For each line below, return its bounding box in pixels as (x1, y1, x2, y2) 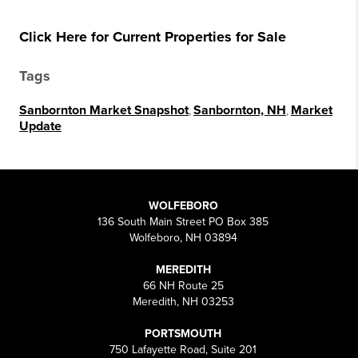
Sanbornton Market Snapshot (19, 102, 189, 119)
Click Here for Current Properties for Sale (19, 28, 286, 46)
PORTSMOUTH (145, 327, 221, 341)
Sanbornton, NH (193, 102, 286, 119)
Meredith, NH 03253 (132, 295, 234, 309)
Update (19, 118, 62, 135)
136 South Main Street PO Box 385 (97, 215, 268, 229)
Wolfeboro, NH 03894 (129, 231, 237, 245)
